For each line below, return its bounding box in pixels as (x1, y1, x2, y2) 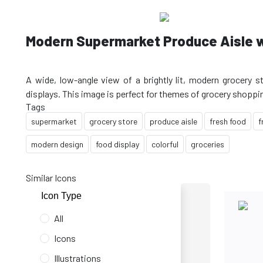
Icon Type (41, 191, 82, 201)
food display (96, 139, 139, 149)
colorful (151, 139, 178, 149)
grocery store (89, 116, 137, 126)
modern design (31, 139, 83, 149)
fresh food (210, 116, 246, 126)
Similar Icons (26, 172, 76, 183)
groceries (191, 139, 224, 149)
